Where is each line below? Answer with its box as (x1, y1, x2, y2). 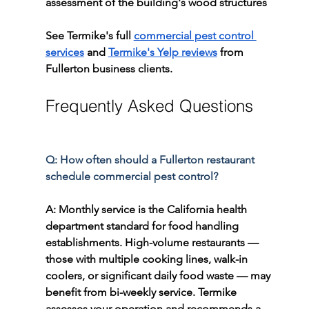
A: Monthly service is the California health (45, 203, 250, 217)
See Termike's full (45, 29, 134, 43)
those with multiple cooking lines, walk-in (45, 252, 250, 266)
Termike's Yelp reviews (108, 46, 217, 59)
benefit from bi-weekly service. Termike (45, 286, 239, 299)
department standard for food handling (45, 219, 241, 233)
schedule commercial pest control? (45, 170, 218, 183)
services (45, 46, 84, 59)
